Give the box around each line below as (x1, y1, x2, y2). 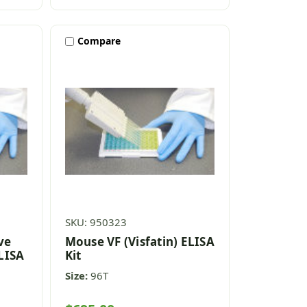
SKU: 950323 (64, 214, 127, 229)
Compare (77, 34, 121, 48)
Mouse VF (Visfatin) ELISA (64, 233, 214, 249)
